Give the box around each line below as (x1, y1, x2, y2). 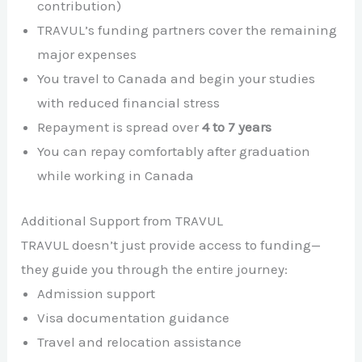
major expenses (37, 46, 137, 63)
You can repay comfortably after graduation (37, 143, 311, 160)
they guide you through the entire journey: (21, 260, 288, 277)
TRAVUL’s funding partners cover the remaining (37, 22, 338, 39)
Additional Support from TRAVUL (21, 212, 224, 229)
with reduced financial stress (37, 95, 221, 112)
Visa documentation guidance (37, 309, 230, 326)
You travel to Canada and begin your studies (37, 70, 316, 87)
